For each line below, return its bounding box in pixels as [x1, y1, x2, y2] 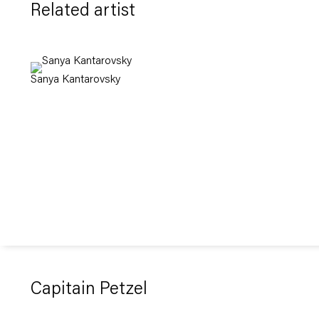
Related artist [30, 3, 135, 21]
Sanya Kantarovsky [30, 75, 120, 86]
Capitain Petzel [30, 281, 147, 298]
